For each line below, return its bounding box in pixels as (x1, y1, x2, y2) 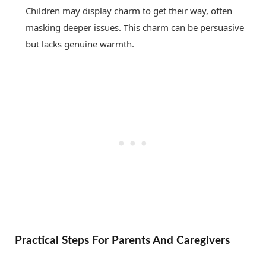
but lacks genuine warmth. (26, 38, 134, 50)
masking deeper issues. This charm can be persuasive (26, 21, 244, 34)
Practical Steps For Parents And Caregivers (15, 235, 230, 247)
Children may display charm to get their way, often (26, 5, 232, 17)
